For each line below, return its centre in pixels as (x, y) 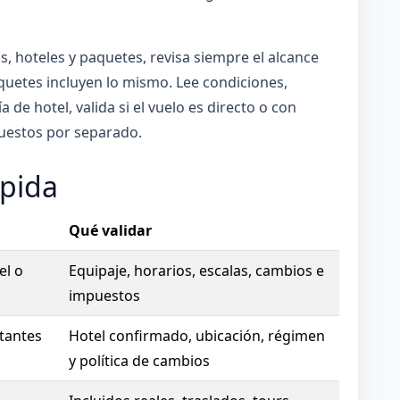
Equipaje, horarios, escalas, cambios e (196, 270)
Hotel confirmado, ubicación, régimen (196, 335)
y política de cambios (139, 360)
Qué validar (110, 230)
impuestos (104, 295)
